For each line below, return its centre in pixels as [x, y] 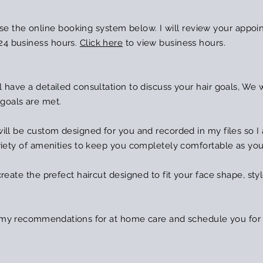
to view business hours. [174, 43]
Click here [101, 43]
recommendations [53, 219]
